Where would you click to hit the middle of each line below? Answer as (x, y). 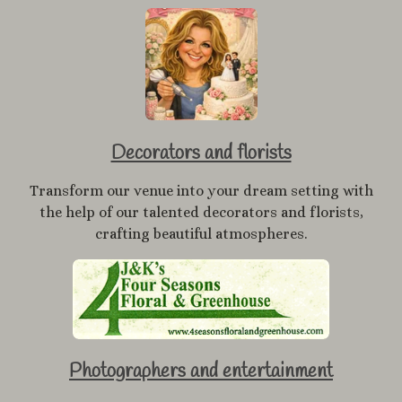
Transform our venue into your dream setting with (201, 190)
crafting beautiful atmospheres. (201, 233)
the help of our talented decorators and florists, (201, 212)
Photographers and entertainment (201, 372)
